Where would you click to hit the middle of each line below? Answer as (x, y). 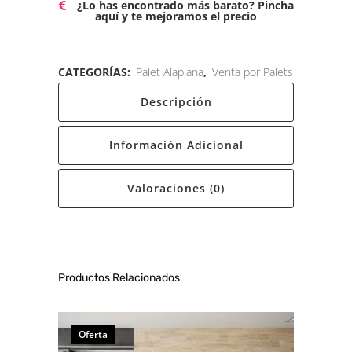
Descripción (176, 101)
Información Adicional (176, 145)
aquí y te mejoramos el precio (176, 16)
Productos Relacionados (119, 277)
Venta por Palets (253, 71)
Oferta (93, 334)
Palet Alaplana (170, 71)
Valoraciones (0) (176, 188)
